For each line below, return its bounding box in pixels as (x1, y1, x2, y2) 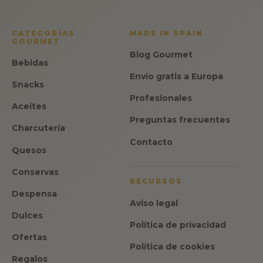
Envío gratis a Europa (129, 71, 223, 82)
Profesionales (129, 93, 192, 104)
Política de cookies (129, 241, 215, 252)
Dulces (12, 210, 43, 221)
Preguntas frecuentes (129, 114, 230, 126)
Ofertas (12, 231, 47, 242)
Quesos (12, 144, 46, 156)
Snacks (12, 79, 44, 90)
